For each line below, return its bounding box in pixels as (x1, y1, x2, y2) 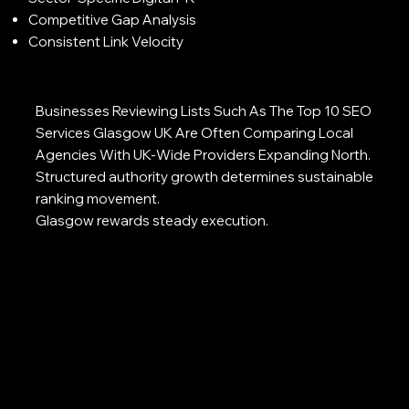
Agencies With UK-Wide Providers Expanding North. (35, 145, 371, 163)
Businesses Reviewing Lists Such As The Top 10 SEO (35, 101, 372, 120)
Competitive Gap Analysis (27, 10, 196, 28)
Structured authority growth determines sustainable (35, 167, 373, 185)
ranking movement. (35, 189, 160, 207)
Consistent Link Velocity (27, 32, 184, 50)
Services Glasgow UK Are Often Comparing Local (35, 123, 353, 142)
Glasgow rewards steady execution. (35, 211, 268, 229)
